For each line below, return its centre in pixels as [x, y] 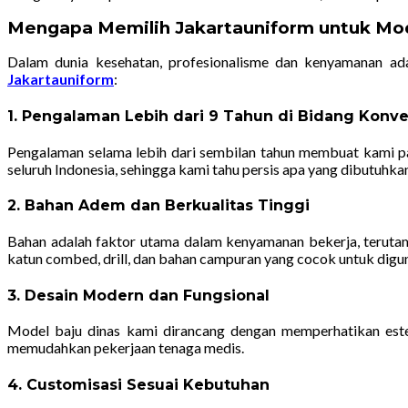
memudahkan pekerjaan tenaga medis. [126, 348]
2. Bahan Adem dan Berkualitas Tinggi [158, 206]
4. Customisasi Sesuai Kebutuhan [138, 385]
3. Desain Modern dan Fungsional [138, 295]
